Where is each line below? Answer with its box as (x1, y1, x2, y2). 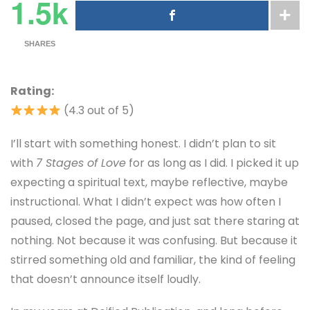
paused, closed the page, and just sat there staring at (10, 212, 300, 229)
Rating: (10, 83, 54, 100)
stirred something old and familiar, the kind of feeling (10, 251, 295, 268)
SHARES (24, 39, 55, 48)
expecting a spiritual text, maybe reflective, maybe (10, 174, 288, 190)
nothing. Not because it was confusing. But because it (10, 232, 298, 248)
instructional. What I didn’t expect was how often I (10, 193, 281, 210)
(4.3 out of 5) (60, 102, 134, 119)
